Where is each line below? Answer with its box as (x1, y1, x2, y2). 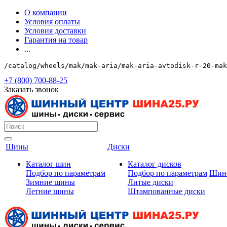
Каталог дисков (128, 160, 181, 168)
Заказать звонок (4, 85, 59, 94)
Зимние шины (26, 178, 75, 186)
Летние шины (26, 187, 74, 196)
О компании (24, 8, 67, 17)
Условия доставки (24, 26, 86, 35)
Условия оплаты (24, 17, 80, 26)
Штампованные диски (128, 187, 205, 196)
